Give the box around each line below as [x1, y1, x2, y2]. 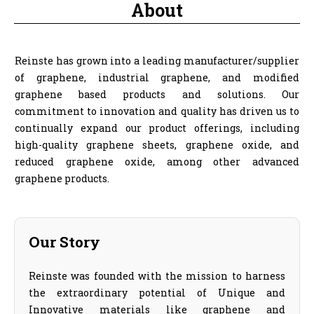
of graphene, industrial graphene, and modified [15, 70, 299, 84]
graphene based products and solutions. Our [15, 87, 299, 101]
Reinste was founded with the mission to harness [29, 268, 285, 282]
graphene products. [15, 171, 109, 185]
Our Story [29, 231, 100, 252]
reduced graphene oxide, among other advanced [15, 154, 299, 168]
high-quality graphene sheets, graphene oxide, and [15, 137, 299, 151]
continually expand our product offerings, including [15, 121, 299, 135]
